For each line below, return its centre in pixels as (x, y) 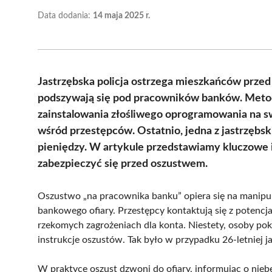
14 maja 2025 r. (121, 15)
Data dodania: (65, 15)
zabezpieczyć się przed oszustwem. (123, 164)
